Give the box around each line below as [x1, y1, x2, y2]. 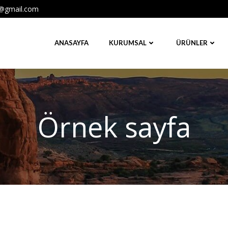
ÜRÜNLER [176, 39, 208, 47]
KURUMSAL [109, 39, 147, 47]
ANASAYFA [54, 39, 89, 47]
